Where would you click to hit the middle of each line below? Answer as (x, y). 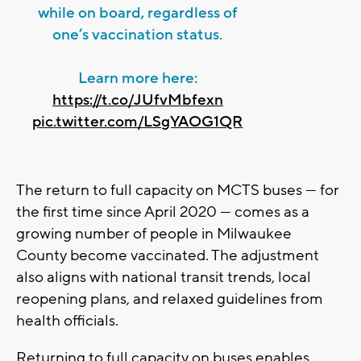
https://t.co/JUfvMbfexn (137, 100)
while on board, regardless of (137, 13)
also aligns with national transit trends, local (164, 278)
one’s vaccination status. (138, 35)
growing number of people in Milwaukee (154, 234)
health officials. (67, 321)
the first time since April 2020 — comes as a (163, 212)
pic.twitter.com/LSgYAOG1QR (138, 122)
